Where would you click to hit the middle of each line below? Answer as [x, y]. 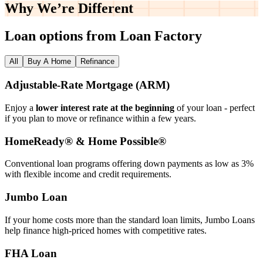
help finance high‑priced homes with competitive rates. [106, 230]
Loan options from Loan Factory [103, 36]
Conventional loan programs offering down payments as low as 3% [129, 164]
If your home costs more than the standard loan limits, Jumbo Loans [130, 220]
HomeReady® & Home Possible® [85, 141]
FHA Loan [31, 253]
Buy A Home [49, 62]
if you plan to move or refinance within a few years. [100, 118]
